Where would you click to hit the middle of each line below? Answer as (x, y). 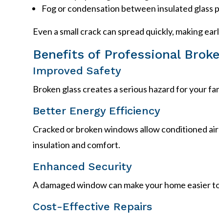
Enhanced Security (83, 166)
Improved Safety (77, 70)
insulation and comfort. (77, 144)
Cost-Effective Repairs (93, 206)
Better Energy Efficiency (97, 110)
